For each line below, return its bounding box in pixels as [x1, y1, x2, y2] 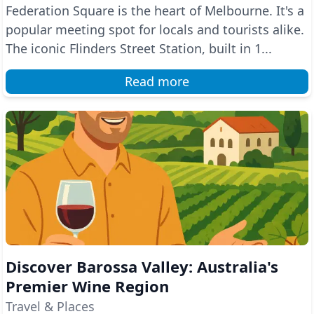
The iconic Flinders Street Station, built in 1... [6, 40, 272, 57]
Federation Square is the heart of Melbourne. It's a [6, 2, 304, 19]
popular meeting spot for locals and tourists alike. [6, 21, 304, 38]
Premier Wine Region [6, 275, 169, 296]
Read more [125, 73, 189, 90]
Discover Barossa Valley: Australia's [6, 256, 278, 277]
